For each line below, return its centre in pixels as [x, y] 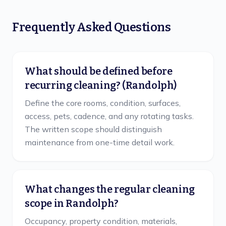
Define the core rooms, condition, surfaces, [103, 103]
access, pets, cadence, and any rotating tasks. [109, 116]
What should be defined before [99, 71]
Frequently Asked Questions [92, 27]
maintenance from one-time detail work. [100, 142]
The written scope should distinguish [93, 129]
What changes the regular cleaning [110, 189]
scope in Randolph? [72, 203]
